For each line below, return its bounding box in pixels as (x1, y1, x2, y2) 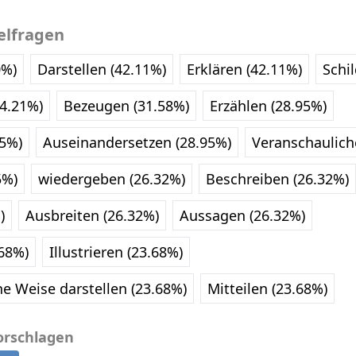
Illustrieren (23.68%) (49, 242, 183, 262)
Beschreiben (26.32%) (206, 169, 349, 189)
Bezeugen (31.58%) (64, 96, 189, 116)
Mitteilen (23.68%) (207, 279, 327, 299)
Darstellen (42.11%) (37, 60, 166, 79)
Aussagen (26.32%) (180, 206, 305, 226)
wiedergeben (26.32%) (38, 169, 185, 189)
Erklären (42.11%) (187, 60, 302, 79)
